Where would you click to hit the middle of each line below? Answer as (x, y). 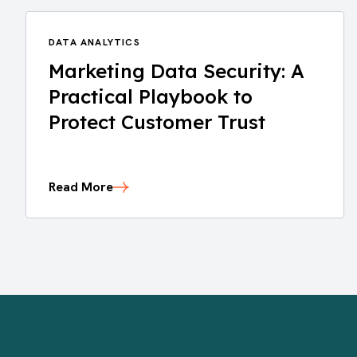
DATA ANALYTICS (94, 42)
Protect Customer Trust (157, 122)
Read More (81, 187)
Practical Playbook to (151, 96)
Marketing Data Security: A (177, 71)
